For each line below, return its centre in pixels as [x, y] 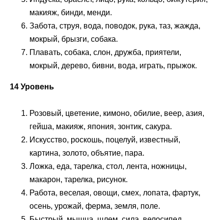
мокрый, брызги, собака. [74, 39]
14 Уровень [32, 86]
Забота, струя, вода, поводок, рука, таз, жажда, [115, 26]
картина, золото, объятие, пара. [87, 153]
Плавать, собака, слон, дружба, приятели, [105, 52]
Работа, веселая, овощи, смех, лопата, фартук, [115, 193]
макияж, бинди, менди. [71, 12]
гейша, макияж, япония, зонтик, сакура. [101, 127]
